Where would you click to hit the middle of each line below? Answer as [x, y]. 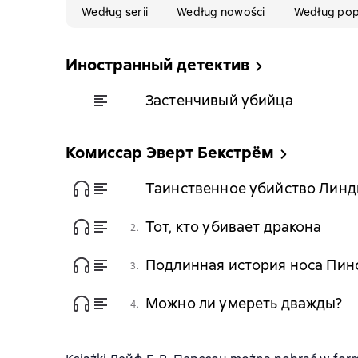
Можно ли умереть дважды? [244, 303]
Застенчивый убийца [219, 100]
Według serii [115, 12]
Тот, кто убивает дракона [234, 226]
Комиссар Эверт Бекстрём [170, 153]
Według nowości [221, 12]
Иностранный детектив [157, 65]
